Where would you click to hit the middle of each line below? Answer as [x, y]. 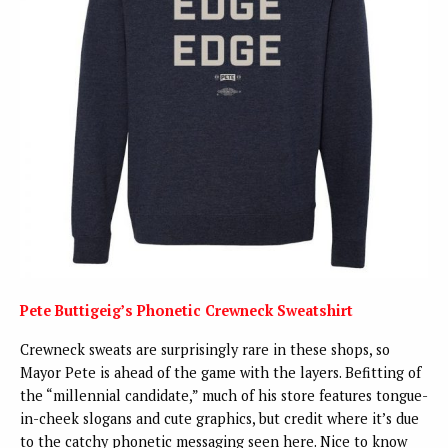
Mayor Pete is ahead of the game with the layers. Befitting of [220, 373]
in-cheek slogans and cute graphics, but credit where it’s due [219, 419]
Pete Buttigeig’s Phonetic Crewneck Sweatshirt [186, 311]
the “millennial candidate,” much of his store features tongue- [224, 396]
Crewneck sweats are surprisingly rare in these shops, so [205, 350]
